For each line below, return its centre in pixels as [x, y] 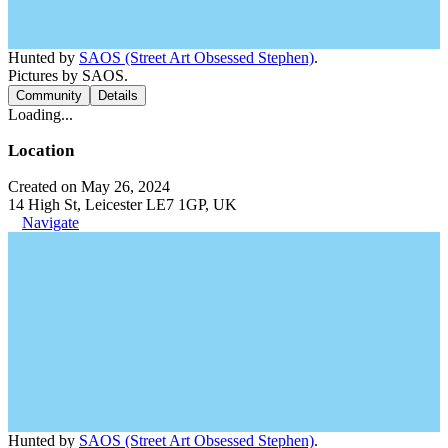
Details [118, 95]
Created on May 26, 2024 [89, 186]
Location [41, 150]
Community [49, 95]
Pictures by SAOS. [68, 75]
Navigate [50, 222]
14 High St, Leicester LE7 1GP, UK [122, 204]
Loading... [40, 114]
